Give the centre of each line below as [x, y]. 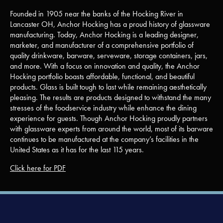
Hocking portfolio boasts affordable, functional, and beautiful [102, 76]
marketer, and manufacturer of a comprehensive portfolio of [102, 45]
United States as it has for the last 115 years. [77, 150]
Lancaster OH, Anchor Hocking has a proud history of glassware [110, 24]
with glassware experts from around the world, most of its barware [111, 129]
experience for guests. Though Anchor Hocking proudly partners [109, 118]
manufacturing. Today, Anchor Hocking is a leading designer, [104, 35]
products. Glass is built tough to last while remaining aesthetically [108, 87]
